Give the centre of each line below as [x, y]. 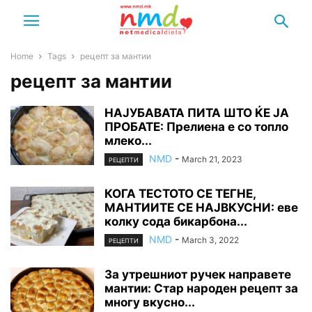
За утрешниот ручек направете [198, 275]
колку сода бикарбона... [176, 222]
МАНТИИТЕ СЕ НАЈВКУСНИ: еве [201, 208]
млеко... [128, 141]
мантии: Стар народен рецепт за [201, 289]
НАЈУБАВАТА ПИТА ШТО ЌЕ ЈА [197, 113]
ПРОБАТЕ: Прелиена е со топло [196, 127]
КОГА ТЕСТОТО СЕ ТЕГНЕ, [180, 194]
